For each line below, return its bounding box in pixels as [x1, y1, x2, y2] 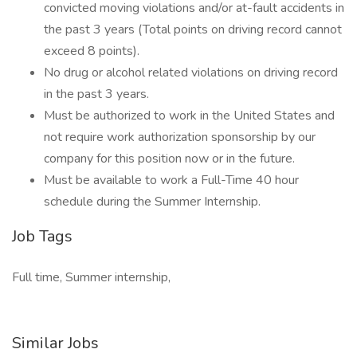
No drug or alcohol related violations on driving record [44, 64, 338, 81]
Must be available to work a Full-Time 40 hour [44, 171, 299, 189]
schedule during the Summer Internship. [44, 193, 261, 210]
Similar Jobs [12, 332, 99, 354]
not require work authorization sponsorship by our [44, 128, 316, 146]
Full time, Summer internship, [12, 269, 171, 286]
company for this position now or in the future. [44, 150, 295, 167]
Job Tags [12, 226, 73, 247]
